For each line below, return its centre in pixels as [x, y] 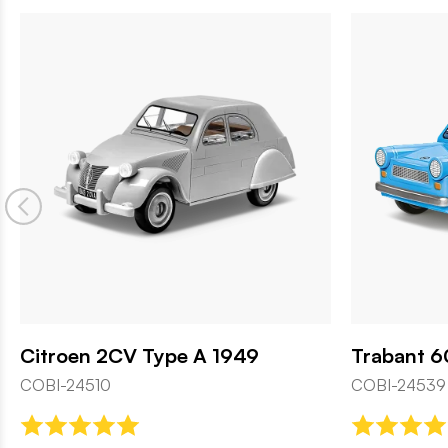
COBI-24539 [398, 384]
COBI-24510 [65, 384]
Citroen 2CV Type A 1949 [139, 355]
